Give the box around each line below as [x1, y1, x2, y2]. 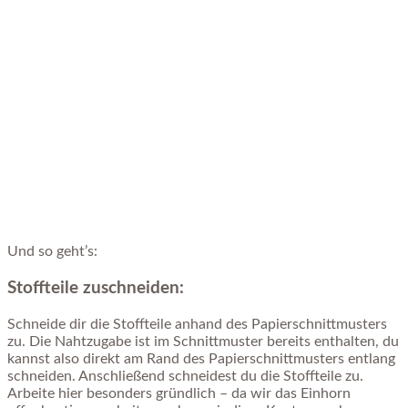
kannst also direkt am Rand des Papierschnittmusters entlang [7, 351, 395, 366]
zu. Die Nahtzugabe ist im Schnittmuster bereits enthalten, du [7, 333, 399, 349]
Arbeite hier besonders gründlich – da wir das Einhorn [7, 385, 351, 401]
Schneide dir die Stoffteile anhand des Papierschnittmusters [7, 316, 387, 331]
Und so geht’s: [7, 244, 97, 260]
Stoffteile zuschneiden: [7, 279, 184, 297]
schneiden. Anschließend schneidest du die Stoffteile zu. [7, 368, 363, 383]
